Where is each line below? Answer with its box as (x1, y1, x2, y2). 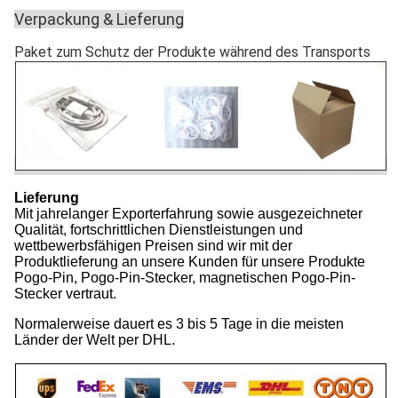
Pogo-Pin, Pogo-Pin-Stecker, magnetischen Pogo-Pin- (14, 270, 355, 285)
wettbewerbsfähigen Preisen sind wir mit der (14, 238, 292, 253)
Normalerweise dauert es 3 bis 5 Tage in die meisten (14, 316, 344, 331)
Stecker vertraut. (14, 286, 116, 301)
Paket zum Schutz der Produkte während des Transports (14, 43, 370, 60)
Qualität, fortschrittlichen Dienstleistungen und (14, 222, 303, 237)
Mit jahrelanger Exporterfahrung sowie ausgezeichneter (14, 206, 362, 221)
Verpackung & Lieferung (14, 9, 184, 28)
